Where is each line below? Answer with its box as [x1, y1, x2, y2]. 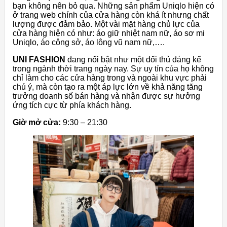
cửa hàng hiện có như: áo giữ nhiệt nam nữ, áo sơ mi [13, 29, 205, 38]
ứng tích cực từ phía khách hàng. [13, 101, 131, 110]
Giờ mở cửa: [13, 118, 63, 127]
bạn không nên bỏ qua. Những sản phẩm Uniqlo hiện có [13, 2, 214, 11]
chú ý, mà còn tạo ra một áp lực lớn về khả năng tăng [13, 83, 203, 92]
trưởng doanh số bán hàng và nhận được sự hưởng [13, 92, 200, 101]
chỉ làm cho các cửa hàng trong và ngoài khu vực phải [13, 73, 207, 83]
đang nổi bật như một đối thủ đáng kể [65, 55, 201, 64]
